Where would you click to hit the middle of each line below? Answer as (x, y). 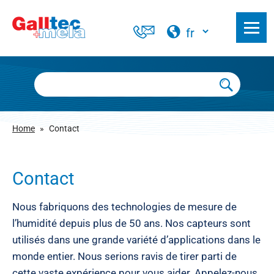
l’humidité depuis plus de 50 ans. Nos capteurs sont (131, 223)
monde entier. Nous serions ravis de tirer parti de (124, 256)
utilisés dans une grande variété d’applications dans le (136, 240)
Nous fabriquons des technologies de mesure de (124, 207)
